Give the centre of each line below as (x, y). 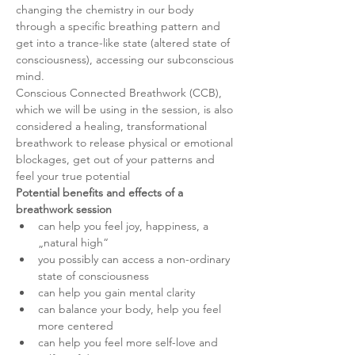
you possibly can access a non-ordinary (136, 259)
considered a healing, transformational (113, 126)
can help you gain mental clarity (116, 292)
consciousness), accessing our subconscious (126, 59)
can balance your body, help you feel (131, 309)
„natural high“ (73, 242)
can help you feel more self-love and (130, 342)
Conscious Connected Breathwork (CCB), (120, 93)
